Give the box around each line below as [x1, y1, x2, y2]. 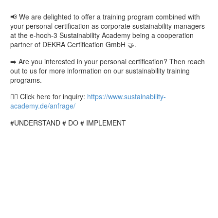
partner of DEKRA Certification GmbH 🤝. [10, 39, 136, 50]
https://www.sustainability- [87, 91, 166, 102]
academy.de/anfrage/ [10, 101, 75, 111]
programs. [10, 74, 42, 85]
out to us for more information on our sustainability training [10, 65, 190, 75]
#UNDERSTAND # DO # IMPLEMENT [10, 117, 126, 127]
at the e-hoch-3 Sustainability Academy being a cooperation [10, 30, 194, 40]
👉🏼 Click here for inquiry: [10, 91, 87, 102]
